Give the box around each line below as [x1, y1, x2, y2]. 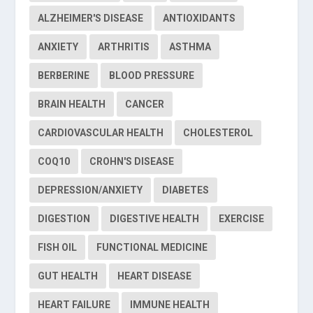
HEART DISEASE [117, 270, 192, 282]
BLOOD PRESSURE [109, 69, 195, 81]
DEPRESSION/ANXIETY [38, 184, 143, 196]
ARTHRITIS [98, 41, 150, 52]
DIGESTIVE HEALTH [110, 212, 200, 224]
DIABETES [162, 184, 210, 196]
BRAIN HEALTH [38, 98, 106, 110]
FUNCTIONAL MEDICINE [96, 241, 208, 253]
